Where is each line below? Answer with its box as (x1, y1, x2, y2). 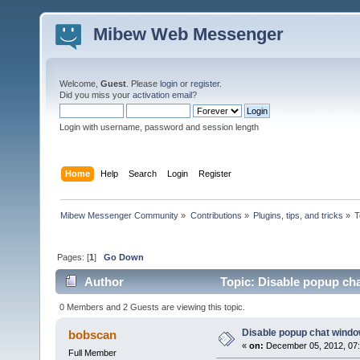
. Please (126, 79, 160, 88)
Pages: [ (57, 252, 90, 262)
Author (84, 275, 125, 289)
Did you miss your (59, 90, 133, 100)
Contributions (190, 210, 242, 220)
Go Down (104, 252, 145, 262)
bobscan (68, 327, 117, 342)
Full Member (67, 347, 117, 358)
